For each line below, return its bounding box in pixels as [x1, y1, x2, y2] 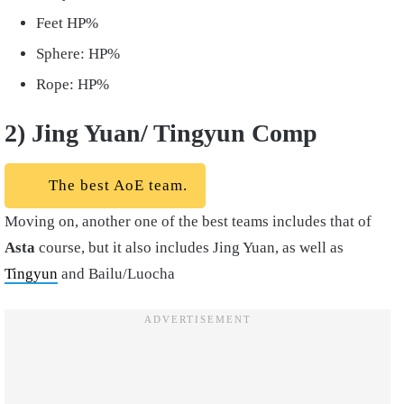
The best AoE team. [44, 176, 188, 194]
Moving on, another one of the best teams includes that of [5, 212, 372, 230]
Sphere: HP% [36, 44, 124, 62]
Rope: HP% [36, 75, 113, 93]
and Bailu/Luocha [58, 264, 179, 282]
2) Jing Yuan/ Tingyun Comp [5, 118, 324, 147]
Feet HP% [36, 14, 98, 32]
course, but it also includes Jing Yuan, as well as [39, 238, 344, 256]
